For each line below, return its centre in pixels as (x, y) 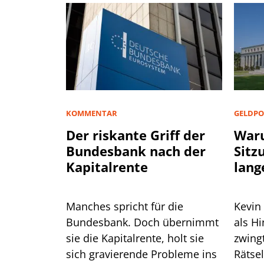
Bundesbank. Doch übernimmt (142, 222)
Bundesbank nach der (136, 151)
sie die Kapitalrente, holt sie (135, 238)
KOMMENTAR (92, 113)
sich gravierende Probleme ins (141, 254)
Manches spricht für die (125, 206)
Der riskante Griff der (136, 135)
